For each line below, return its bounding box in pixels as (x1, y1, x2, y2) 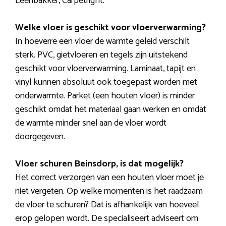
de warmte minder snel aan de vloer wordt (15, 116, 166, 131)
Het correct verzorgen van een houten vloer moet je (15, 170, 204, 186)
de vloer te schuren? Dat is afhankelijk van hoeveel (15, 197, 199, 213)
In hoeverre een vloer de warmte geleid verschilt (15, 34, 190, 49)
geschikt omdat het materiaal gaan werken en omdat (15, 102, 206, 118)
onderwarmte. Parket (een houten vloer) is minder (15, 88, 195, 104)
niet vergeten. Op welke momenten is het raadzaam (15, 184, 203, 199)
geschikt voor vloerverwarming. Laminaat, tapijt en (15, 61, 196, 77)
